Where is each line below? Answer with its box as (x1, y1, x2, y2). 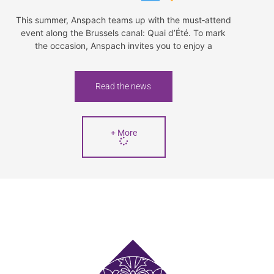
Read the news (95, 81, 152, 92)
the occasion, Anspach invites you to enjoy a (34, 40, 212, 51)
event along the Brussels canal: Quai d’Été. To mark (21, 28, 226, 39)
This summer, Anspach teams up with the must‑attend (15, 15, 231, 26)
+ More (110, 128, 137, 138)
